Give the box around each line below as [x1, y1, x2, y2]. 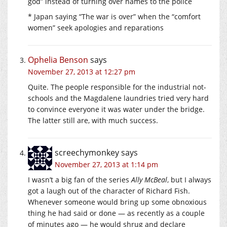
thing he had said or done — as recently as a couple [28, 208, 205, 218]
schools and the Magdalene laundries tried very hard [28, 93, 209, 103]
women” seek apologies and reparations [28, 22, 164, 32]
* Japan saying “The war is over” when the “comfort [28, 11, 201, 21]
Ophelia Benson [28, 54, 88, 65]
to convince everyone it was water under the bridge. [28, 104, 205, 114]
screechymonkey [55, 146, 119, 158]
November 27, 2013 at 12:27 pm [28, 66, 135, 77]
